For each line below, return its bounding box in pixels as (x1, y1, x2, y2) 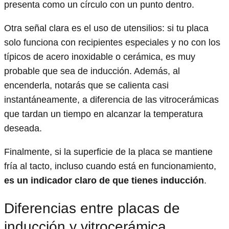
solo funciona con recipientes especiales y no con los (4, 37, 220, 48)
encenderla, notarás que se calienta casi (4, 80, 169, 90)
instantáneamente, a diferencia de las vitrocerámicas (4, 94, 219, 105)
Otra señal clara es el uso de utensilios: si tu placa (4, 22, 209, 33)
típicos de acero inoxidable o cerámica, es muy (4, 51, 195, 62)
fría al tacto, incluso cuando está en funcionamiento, (4, 161, 216, 171)
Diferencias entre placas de (4, 200, 180, 216)
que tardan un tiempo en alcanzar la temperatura (4, 108, 203, 119)
